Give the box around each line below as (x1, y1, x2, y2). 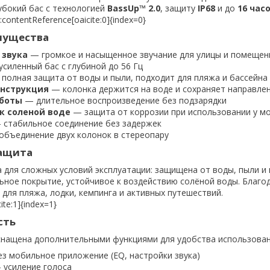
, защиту (160, 2, 198, 14)
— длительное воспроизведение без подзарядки (22, 94, 227, 106)
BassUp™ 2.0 (107, 2, 160, 14)
